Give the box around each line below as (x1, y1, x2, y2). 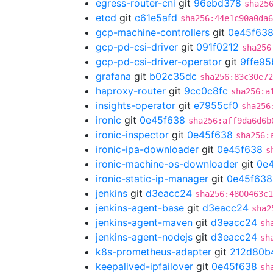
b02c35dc (149, 70, 197, 82)
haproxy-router (96, 85, 166, 97)
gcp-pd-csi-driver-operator (96, 55, 222, 68)
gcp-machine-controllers (96, 26, 210, 38)
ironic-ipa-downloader (96, 143, 199, 155)
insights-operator (96, 99, 175, 112)
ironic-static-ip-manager (96, 172, 208, 185)
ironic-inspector (96, 129, 169, 141)
